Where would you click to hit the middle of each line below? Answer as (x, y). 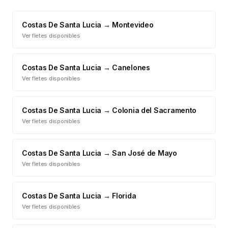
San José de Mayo (145, 153)
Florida (124, 196)
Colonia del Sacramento (154, 110)
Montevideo (133, 25)
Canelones (131, 67)
